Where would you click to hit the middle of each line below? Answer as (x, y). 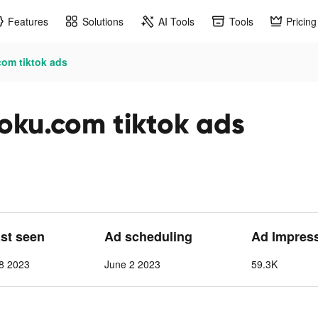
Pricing (301, 21)
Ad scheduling (148, 236)
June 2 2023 (132, 264)
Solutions (103, 21)
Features (28, 21)
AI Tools (176, 21)
